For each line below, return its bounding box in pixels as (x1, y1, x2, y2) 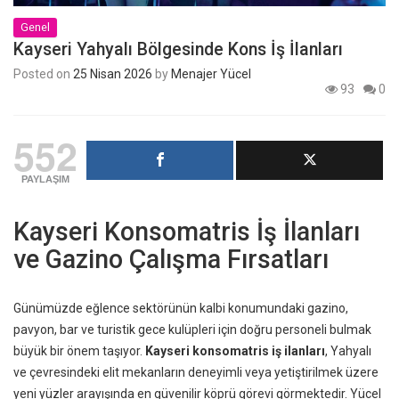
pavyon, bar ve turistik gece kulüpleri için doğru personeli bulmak (13, 322, 371, 338)
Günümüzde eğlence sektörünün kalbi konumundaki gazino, (13, 301, 348, 316)
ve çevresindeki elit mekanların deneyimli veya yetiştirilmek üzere (13, 365, 379, 380)
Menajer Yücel (171, 67, 251, 82)
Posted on (13, 67, 73, 82)
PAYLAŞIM (21, 174, 69, 185)
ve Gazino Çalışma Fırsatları (13, 244, 329, 275)
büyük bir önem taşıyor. (13, 344, 145, 359)
